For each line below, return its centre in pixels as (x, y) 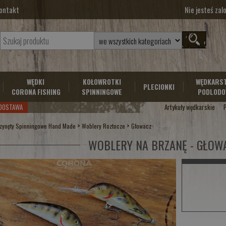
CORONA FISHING (36, 92)
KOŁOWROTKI (102, 82)
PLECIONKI (159, 87)
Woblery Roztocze (104, 126)
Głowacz (142, 126)
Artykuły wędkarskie (189, 107)
